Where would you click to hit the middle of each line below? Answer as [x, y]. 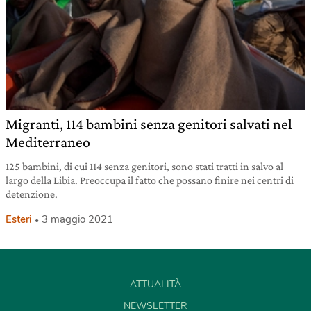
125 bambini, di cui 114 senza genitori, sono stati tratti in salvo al [144, 166]
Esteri [19, 219]
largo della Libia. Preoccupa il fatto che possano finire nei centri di [150, 180]
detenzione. [32, 194]
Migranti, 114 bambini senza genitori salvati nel [149, 124]
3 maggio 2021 [77, 219]
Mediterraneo [48, 142]
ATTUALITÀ [155, 284]
